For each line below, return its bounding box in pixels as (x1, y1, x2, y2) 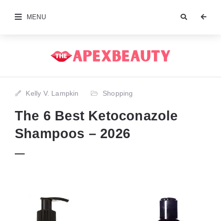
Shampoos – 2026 (15, 126, 130, 141)
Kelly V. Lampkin (26, 89, 79, 97)
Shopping (103, 89, 133, 97)
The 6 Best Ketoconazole (15, 108, 178, 123)
